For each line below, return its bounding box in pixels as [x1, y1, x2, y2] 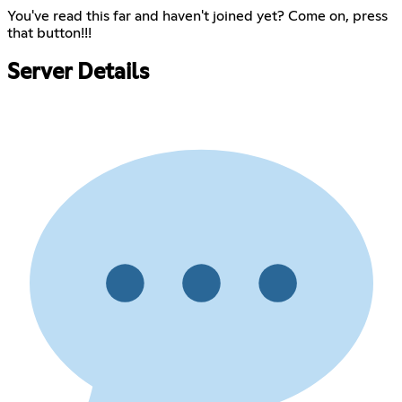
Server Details [7, 61, 149, 83]
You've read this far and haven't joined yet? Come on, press [7, 8, 388, 23]
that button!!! [7, 25, 92, 40]
